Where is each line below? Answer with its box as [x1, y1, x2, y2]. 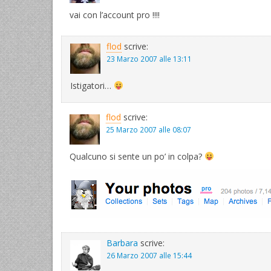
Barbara [106, 237, 138, 249]
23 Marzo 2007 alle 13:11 [106, 54, 192, 64]
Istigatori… [70, 80, 114, 91]
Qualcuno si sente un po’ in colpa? [70, 151, 204, 162]
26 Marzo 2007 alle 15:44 [106, 250, 192, 260]
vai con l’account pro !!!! [70, 9, 160, 21]
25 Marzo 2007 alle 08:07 [106, 125, 191, 134]
